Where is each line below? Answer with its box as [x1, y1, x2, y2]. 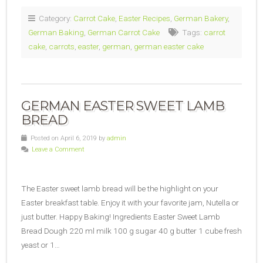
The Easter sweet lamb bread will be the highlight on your [21, 184, 218, 193]
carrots [49, 42, 75, 51]
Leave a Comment [32, 146, 85, 153]
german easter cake [134, 42, 204, 51]
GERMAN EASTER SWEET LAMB [21, 97, 224, 114]
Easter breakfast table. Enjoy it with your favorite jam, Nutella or [21, 198, 239, 207]
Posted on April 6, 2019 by [27, 134, 107, 142]
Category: [35, 14, 73, 23]
